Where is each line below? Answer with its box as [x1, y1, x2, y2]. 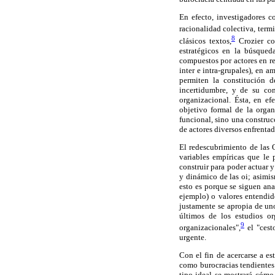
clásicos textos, [179, 36, 231, 45]
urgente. [179, 233, 206, 242]
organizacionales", [179, 223, 241, 233]
